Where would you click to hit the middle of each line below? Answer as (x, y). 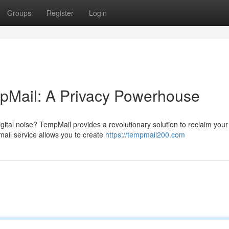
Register (60, 13)
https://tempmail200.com (145, 134)
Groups (19, 13)
